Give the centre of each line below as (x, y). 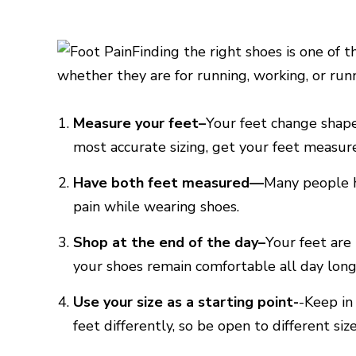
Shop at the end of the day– (169, 242)
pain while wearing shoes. (156, 207)
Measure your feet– (139, 123)
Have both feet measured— (168, 183)
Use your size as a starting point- (186, 302)
